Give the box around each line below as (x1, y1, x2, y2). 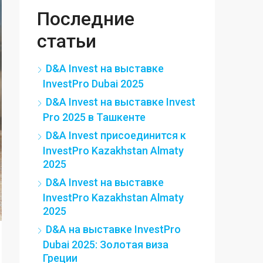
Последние (37, 8, 134, 30)
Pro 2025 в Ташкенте (43, 111, 146, 123)
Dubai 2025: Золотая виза (43, 238, 168, 251)
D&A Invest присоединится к (46, 129, 186, 141)
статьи (37, 30, 96, 52)
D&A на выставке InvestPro (46, 223, 181, 235)
